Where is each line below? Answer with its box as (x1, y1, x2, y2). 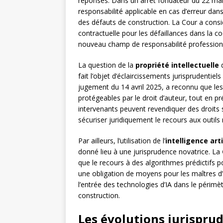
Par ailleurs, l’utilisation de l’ (78, 136, 165, 146)
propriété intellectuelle (135, 60, 219, 70)
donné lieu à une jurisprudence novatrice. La (78, 147, 222, 157)
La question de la (78, 60, 135, 70)
